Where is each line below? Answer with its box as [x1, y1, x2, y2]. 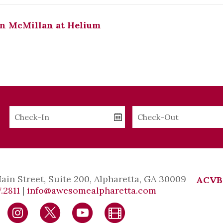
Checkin [9, 107, 43, 117]
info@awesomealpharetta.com [27, 185, 156, 197]
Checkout [132, 107, 171, 117]
